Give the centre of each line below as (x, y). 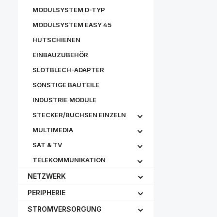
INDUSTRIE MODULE (64, 100)
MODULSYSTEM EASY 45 (72, 25)
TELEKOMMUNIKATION (69, 160)
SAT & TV (47, 145)
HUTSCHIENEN (56, 40)
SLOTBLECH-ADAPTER (68, 70)
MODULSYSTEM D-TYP (69, 10)
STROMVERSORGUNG (65, 209)
